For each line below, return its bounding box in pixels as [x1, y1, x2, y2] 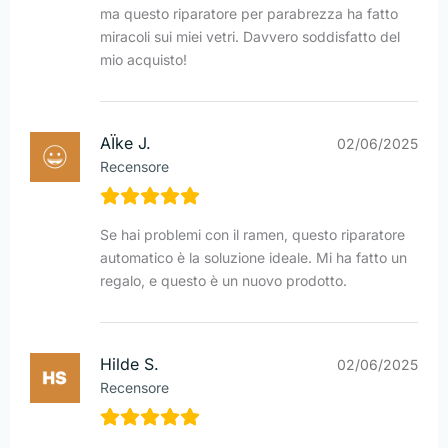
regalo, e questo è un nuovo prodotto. [100, 272, 347, 290]
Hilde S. [100, 354, 159, 375]
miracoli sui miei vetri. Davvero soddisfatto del [100, 28, 400, 46]
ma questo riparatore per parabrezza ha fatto [100, 5, 398, 23]
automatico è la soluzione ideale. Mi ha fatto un [100, 249, 407, 267]
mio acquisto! [100, 51, 187, 69]
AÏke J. [100, 133, 151, 154]
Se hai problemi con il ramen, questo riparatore [100, 226, 405, 244]
